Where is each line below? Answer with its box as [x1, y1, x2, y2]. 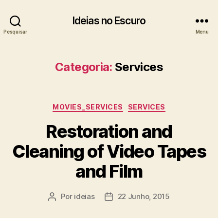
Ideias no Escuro [72, 14, 146, 27]
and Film [75, 160, 143, 182]
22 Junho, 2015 [117, 191, 170, 201]
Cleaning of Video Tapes [12, 140, 206, 162]
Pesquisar [3, 28, 27, 35]
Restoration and [46, 120, 172, 142]
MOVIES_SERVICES [53, 103, 123, 111]
